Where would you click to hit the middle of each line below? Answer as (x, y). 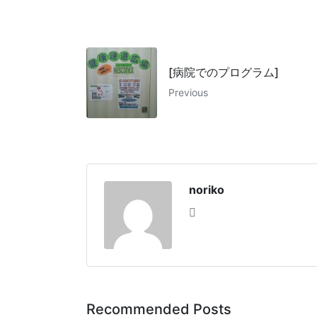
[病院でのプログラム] (224, 73)
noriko (207, 190)
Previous (188, 93)
